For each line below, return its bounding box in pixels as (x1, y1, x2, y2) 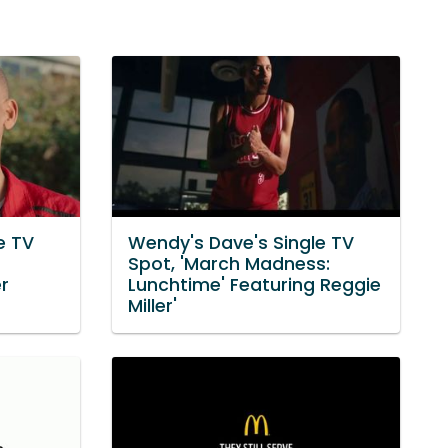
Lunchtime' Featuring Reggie (128, 273, 381, 298)
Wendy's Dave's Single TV (128, 231, 354, 256)
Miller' (128, 294, 177, 319)
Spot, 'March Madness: (128, 252, 330, 277)
